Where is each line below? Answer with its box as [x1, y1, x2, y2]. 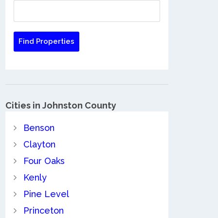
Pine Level [23, 188, 69, 199]
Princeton [23, 205, 64, 216]
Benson [23, 122, 54, 133]
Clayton [23, 139, 55, 149]
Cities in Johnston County [5, 100, 116, 110]
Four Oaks [23, 155, 65, 166]
